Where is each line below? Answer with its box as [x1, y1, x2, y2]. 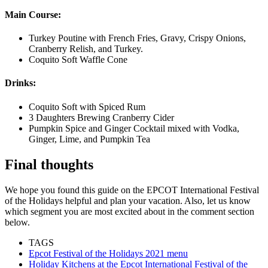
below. [5, 217, 30, 227]
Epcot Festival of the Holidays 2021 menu [29, 248, 188, 258]
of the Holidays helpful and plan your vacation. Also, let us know [5, 195, 251, 206]
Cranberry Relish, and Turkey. [29, 44, 143, 54]
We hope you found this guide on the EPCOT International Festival [5, 184, 259, 195]
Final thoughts [5, 156, 93, 172]
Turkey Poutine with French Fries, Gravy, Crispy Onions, [29, 33, 246, 44]
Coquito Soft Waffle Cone [29, 54, 127, 65]
